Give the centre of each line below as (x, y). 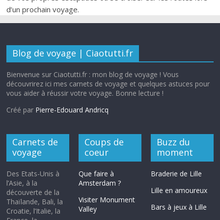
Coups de (104, 142)
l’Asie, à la (22, 183)
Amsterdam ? (100, 183)
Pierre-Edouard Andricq (72, 110)
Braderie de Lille (176, 174)
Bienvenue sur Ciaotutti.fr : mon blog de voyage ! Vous (93, 75)
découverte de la (33, 192)
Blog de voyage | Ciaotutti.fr (73, 53)
